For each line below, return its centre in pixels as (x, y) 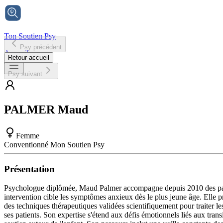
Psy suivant (25, 74)
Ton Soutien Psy (30, 36)
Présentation (29, 169)
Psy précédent (41, 47)
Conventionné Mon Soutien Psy (54, 144)
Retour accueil (29, 57)
